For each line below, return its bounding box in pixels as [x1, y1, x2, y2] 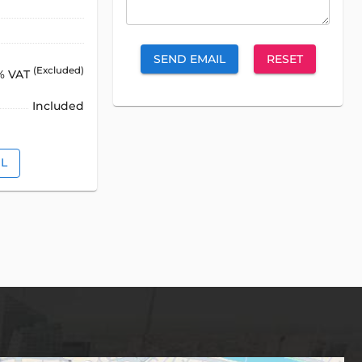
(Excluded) [33, 65, 85, 77]
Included [32, 98, 85, 113]
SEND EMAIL [153, 51, 225, 66]
